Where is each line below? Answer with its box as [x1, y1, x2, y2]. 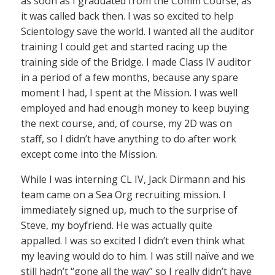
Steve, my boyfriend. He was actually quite [21, 219, 212, 233]
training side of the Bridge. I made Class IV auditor [21, 55, 251, 69]
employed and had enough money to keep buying [21, 101, 249, 115]
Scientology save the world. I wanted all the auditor [21, 25, 254, 39]
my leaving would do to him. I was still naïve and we [21, 249, 254, 263]
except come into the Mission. [21, 147, 157, 161]
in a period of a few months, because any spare [21, 71, 238, 85]
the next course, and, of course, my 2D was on [21, 117, 232, 131]
